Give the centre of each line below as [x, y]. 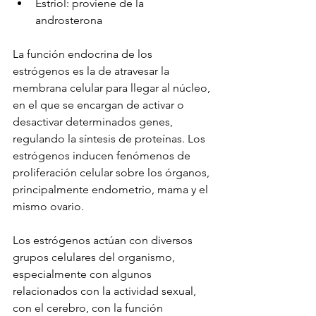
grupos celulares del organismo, [95, 257]
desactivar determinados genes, [94, 122]
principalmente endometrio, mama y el [112, 190]
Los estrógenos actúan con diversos [104, 241]
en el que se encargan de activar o [100, 105]
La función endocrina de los [84, 54]
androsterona [69, 20]
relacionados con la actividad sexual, [106, 291]
